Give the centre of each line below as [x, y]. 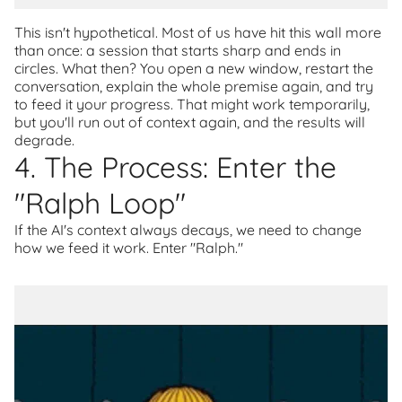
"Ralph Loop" [100, 203]
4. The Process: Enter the [175, 167]
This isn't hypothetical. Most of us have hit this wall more [198, 32]
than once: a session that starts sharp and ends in [178, 50]
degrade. [44, 140]
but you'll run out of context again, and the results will [190, 122]
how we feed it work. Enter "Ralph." [129, 248]
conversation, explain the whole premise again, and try [194, 86]
